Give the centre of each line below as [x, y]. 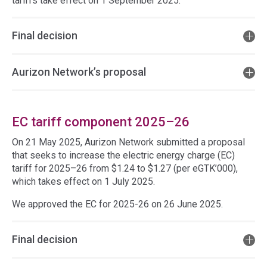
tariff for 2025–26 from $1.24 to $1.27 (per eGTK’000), [125, 168]
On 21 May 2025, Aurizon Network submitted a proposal [128, 142]
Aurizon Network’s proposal [79, 72]
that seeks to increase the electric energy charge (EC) [123, 155]
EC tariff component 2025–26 [101, 122]
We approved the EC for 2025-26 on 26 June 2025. [117, 204]
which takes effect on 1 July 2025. [83, 181]
